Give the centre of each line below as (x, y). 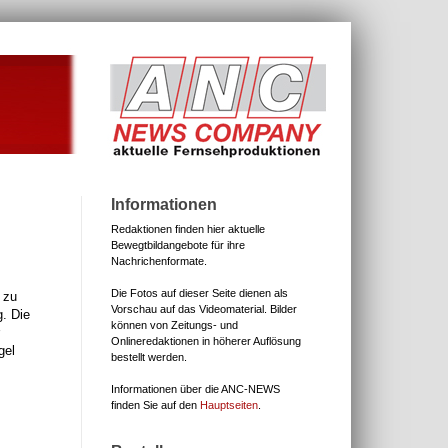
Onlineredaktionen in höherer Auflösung (206, 341)
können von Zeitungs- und (174, 325)
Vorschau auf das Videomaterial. (189, 309)
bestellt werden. (149, 357)
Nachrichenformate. (159, 261)
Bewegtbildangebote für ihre (178, 245)
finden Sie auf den (155, 405)
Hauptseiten (229, 405)
